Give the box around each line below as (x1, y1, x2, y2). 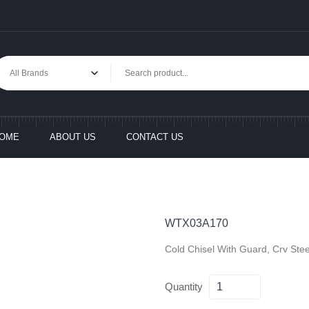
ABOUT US (50, 132, 96, 142)
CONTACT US (126, 132, 183, 142)
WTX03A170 (165, 217, 228, 229)
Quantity (165, 281, 203, 292)
